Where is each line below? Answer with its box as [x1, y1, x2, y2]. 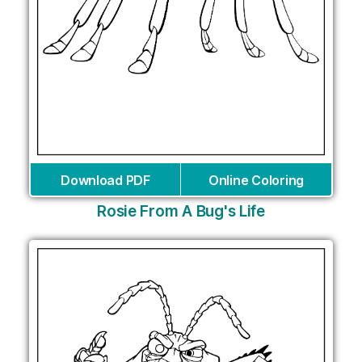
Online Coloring [208, 172, 304, 189]
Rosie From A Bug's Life [97, 202, 265, 221]
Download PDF [61, 172, 150, 189]
